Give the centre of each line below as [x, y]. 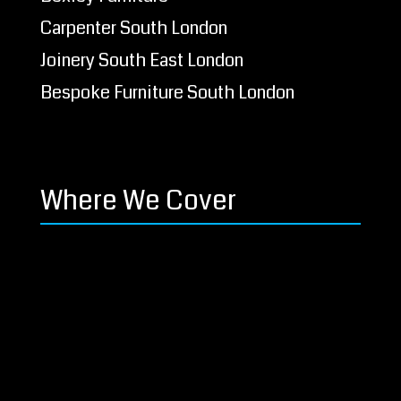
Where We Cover [138, 201]
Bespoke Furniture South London [167, 93]
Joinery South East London [141, 61]
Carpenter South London [133, 29]
